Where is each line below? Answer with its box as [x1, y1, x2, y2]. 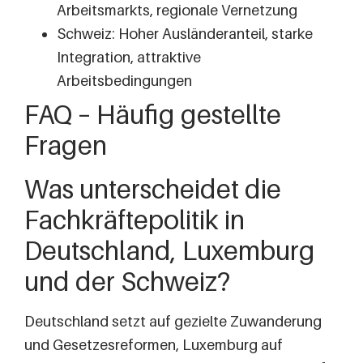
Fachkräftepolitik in [24, 203, 245, 235]
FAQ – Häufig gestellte [24, 98, 281, 130]
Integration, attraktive [57, 48, 201, 66]
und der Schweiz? [24, 265, 230, 297]
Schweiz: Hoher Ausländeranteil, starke [57, 24, 313, 42]
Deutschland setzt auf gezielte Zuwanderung [24, 312, 322, 330]
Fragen [24, 129, 107, 160]
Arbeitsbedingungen [57, 71, 192, 89]
